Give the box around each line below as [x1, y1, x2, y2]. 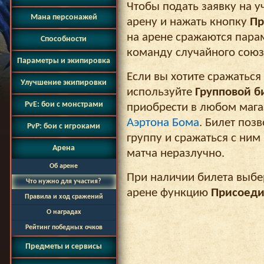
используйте [126, 86, 195, 98]
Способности [41, 35, 87, 44]
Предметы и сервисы [25, 242, 102, 251]
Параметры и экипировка [17, 57, 110, 65]
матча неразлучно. [126, 147, 225, 160]
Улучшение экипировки [21, 78, 107, 87]
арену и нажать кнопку [126, 16, 250, 28]
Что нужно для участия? [26, 178, 101, 185]
